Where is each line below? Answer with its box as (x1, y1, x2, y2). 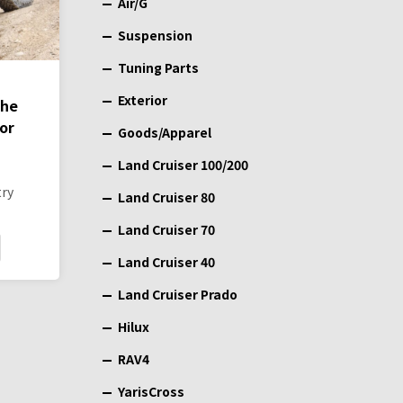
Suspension (118, 26, 193, 44)
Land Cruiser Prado (118, 285, 237, 303)
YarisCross (118, 382, 184, 400)
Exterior (118, 91, 167, 109)
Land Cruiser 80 (118, 188, 215, 206)
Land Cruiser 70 (118, 220, 215, 238)
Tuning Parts (118, 58, 199, 76)
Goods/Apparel (118, 123, 211, 141)
